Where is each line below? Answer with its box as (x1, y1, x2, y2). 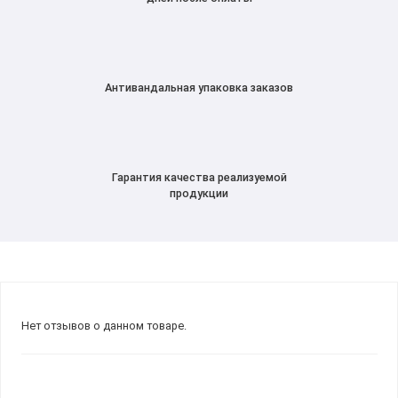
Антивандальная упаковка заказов (105, 81, 293, 95)
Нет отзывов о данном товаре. (20, 318, 187, 332)
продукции (170, 187, 228, 201)
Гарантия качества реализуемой (111, 171, 287, 185)
